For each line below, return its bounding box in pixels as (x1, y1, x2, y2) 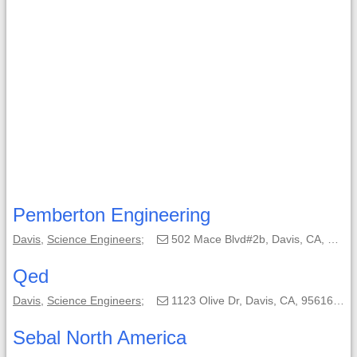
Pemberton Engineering (13, 204, 210, 226)
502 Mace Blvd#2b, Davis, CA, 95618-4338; (168, 233, 328, 245)
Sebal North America (13, 327, 186, 348)
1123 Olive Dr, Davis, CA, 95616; (168, 294, 333, 307)
